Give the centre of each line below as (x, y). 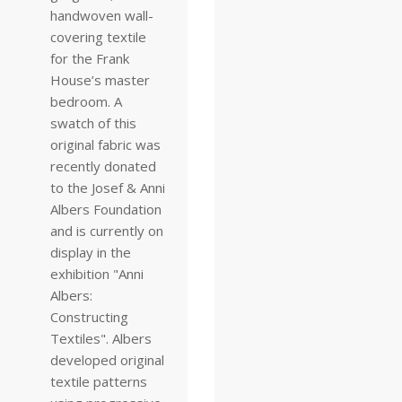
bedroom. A (86, 101)
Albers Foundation (106, 209)
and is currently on (107, 231)
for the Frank (90, 58)
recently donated (103, 166)
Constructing (89, 317)
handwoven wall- (102, 15)
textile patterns (99, 381)
